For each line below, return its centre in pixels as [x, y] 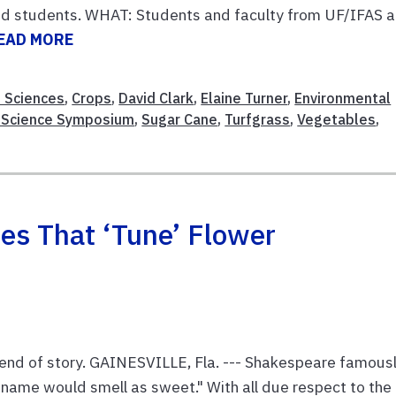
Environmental [343, 99]
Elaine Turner [244, 99]
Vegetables [337, 120]
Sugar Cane [180, 120]
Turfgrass [258, 120]
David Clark [156, 99]
